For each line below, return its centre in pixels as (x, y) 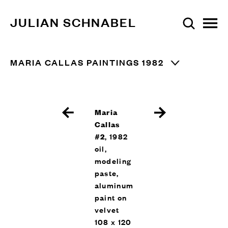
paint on (111, 197)
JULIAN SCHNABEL (73, 22)
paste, (107, 173)
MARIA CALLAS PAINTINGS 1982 (87, 62)
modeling (113, 161)
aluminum (114, 185)
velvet (107, 209)
